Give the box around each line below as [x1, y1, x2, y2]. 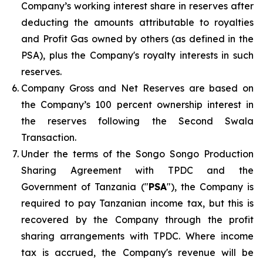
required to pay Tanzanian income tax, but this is [21, 197, 254, 209]
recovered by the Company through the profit [21, 213, 254, 225]
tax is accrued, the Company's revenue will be [21, 246, 254, 258]
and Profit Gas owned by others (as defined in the [21, 32, 254, 45]
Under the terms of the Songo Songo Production [21, 147, 254, 160]
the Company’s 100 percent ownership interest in [21, 98, 254, 110]
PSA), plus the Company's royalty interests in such [21, 49, 254, 61]
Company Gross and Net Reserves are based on [21, 82, 254, 94]
